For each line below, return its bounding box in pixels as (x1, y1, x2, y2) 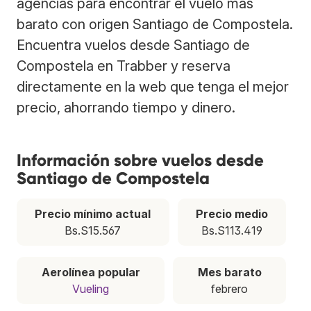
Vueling (72, 281, 109, 296)
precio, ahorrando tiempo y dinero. (17, 99, 235, 116)
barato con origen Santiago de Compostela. (17, 15, 293, 33)
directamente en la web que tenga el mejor (17, 78, 289, 95)
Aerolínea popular (41, 264, 140, 279)
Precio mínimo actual (35, 206, 151, 221)
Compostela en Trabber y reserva (17, 57, 230, 74)
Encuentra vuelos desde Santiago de (17, 36, 250, 53)
